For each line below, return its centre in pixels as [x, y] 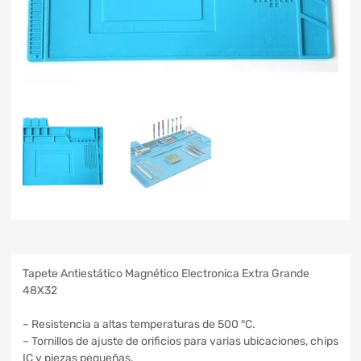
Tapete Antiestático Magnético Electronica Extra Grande [166, 273]
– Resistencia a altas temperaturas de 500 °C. [139, 324]
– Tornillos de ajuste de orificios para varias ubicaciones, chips [180, 341]
